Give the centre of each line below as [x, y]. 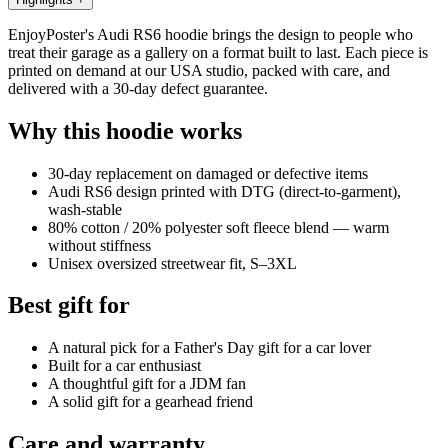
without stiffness [99, 245]
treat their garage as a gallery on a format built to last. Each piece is [218, 52]
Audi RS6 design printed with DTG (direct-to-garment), [224, 191]
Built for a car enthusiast [124, 366]
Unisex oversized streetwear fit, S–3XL [172, 263]
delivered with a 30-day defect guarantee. [138, 88]
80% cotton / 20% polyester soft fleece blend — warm [218, 227]
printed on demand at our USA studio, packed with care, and [199, 70]
